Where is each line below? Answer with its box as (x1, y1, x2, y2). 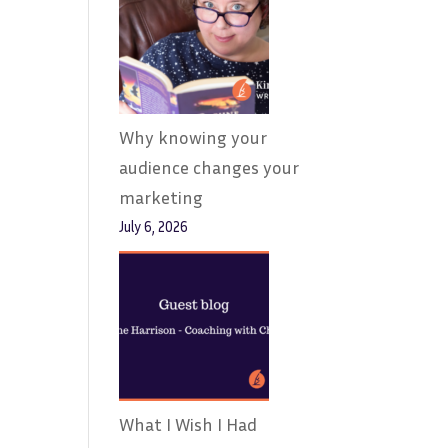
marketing (119, 186, 204, 208)
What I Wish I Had (119, 413, 258, 435)
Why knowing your (119, 126, 268, 148)
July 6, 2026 (119, 218, 189, 235)
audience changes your (119, 156, 300, 178)
